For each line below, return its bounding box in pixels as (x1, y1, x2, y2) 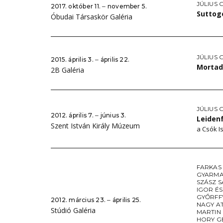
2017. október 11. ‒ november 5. (51, 2, 147, 10)
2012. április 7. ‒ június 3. (51, 111, 126, 119)
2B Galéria (51, 65, 84, 75)
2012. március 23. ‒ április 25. (51, 196, 141, 204)
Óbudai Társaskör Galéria (51, 12, 132, 21)
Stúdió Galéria (51, 205, 96, 215)
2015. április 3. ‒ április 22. (51, 56, 130, 63)
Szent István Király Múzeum (51, 121, 140, 130)
